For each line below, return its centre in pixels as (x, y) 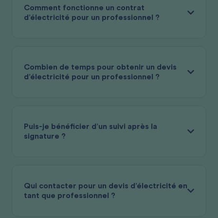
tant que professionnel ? (70, 195)
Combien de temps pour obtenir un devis (100, 67)
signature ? (45, 136)
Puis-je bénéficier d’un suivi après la (91, 126)
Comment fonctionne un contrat (84, 8)
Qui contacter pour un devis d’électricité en (106, 186)
